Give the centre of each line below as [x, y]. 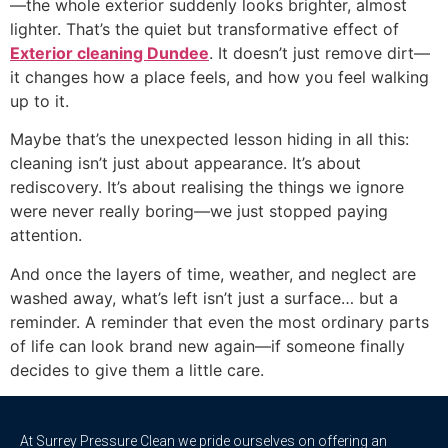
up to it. [39, 100]
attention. [46, 235]
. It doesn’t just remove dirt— [319, 52]
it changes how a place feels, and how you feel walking [219, 76]
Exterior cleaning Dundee [109, 52]
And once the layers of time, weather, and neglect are [213, 273]
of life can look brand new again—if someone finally [207, 345]
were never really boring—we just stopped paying [199, 211]
